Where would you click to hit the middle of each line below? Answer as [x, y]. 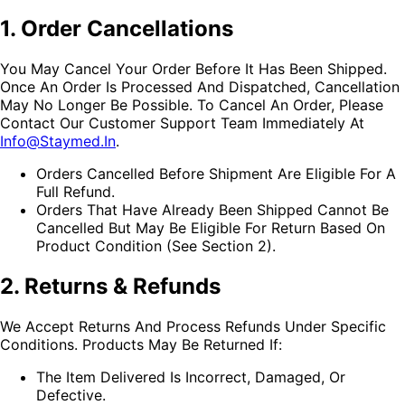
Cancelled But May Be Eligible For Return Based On [211, 227]
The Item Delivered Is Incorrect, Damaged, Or [191, 377]
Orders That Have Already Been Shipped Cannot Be [212, 209]
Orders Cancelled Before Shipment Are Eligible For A [216, 173]
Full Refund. [75, 191]
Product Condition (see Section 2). [156, 245]
